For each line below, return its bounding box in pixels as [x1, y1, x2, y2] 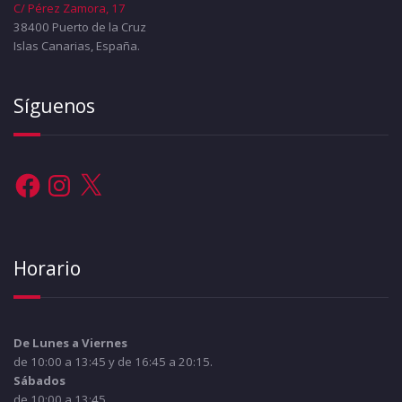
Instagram [44, 168, 99, 185]
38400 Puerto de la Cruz [13, 19, 146, 36]
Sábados [13, 371, 66, 389]
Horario [13, 255, 81, 281]
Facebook [13, 168, 66, 185]
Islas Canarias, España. [13, 38, 140, 55]
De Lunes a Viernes [13, 334, 127, 351]
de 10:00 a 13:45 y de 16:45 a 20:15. [13, 353, 213, 370]
